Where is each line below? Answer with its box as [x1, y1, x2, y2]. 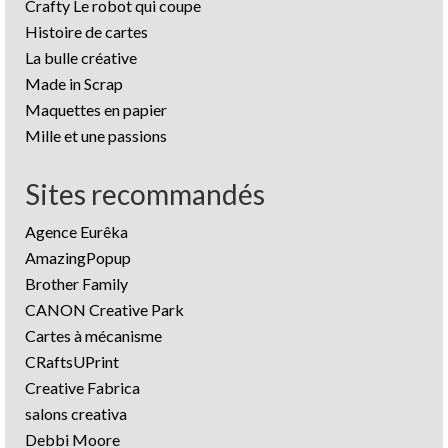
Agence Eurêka [25, 221, 128, 241]
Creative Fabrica [25, 377, 140, 397]
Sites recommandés [25, 176, 265, 211]
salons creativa [25, 403, 127, 423]
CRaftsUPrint [25, 351, 119, 371]
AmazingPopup [25, 247, 131, 267]
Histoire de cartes [25, 21, 148, 41]
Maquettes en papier [25, 99, 167, 119]
